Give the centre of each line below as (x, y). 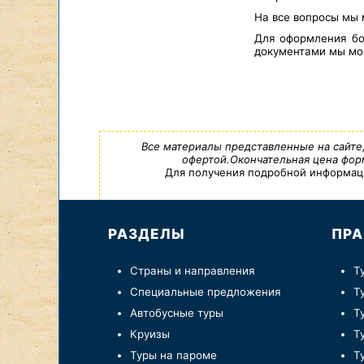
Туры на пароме (173, 355)
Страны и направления (192, 271)
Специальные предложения (205, 292)
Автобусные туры (176, 313)
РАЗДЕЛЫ (146, 234)
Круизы (149, 334)
